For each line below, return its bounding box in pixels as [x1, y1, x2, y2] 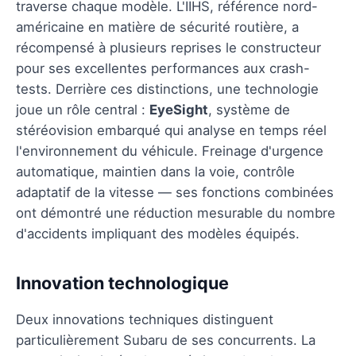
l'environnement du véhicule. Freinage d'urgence [16, 142, 323, 159]
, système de [208, 101, 290, 118]
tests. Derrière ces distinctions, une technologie [16, 80, 319, 97]
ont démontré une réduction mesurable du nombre [16, 204, 335, 221]
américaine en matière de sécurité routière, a [16, 18, 299, 35]
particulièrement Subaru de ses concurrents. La [16, 331, 315, 348]
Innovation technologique [16, 272, 229, 293]
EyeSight [149, 101, 208, 118]
